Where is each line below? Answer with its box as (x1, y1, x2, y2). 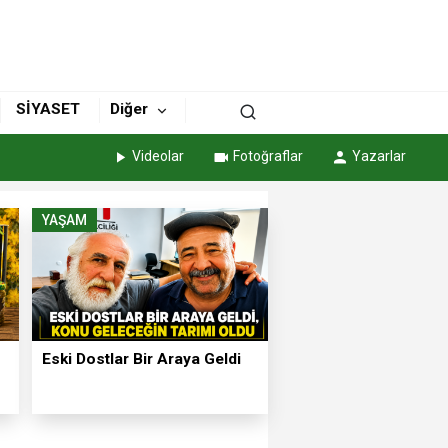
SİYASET (15, 100, 80, 119)
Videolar (132, 148, 185, 165)
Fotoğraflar (233, 148, 304, 165)
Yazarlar (351, 148, 406, 165)
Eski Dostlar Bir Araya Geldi (42, 349, 242, 368)
